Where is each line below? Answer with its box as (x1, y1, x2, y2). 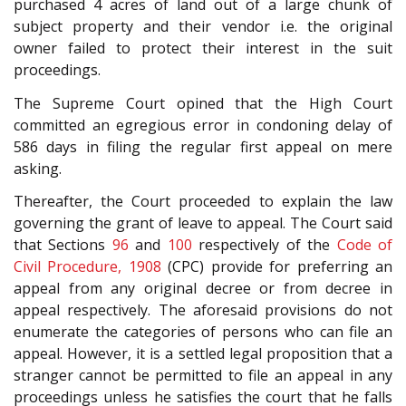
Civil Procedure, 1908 (14, 256, 161, 277)
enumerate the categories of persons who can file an (14, 322, 392, 343)
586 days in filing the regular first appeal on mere (14, 136, 392, 157)
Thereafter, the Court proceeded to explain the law (14, 191, 392, 212)
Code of (336, 235, 393, 256)
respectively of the (191, 235, 337, 256)
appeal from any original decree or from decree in (14, 278, 392, 299)
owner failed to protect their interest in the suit (14, 38, 392, 59)
